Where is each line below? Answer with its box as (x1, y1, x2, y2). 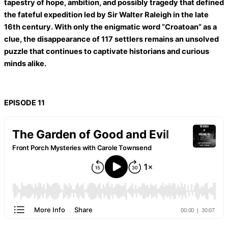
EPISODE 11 (4, 98, 45, 107)
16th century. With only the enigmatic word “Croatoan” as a (4, 22, 217, 32)
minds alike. (4, 59, 46, 68)
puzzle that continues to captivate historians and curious (4, 46, 209, 56)
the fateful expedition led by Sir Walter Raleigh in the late (4, 10, 209, 19)
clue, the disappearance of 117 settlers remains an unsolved (4, 34, 219, 44)
